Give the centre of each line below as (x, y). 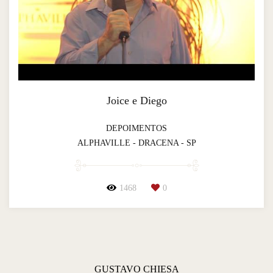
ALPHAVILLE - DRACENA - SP (136, 143)
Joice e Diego (136, 100)
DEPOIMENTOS (136, 128)
